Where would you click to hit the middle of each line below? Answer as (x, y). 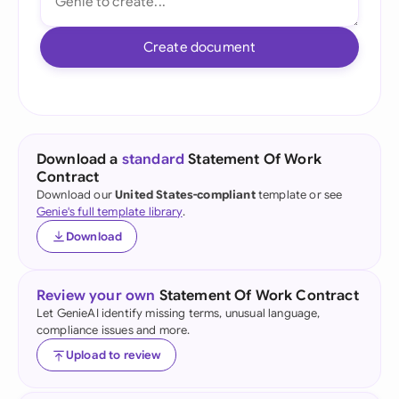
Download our (76, 195)
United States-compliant (185, 195)
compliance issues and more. (114, 330)
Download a (79, 159)
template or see (299, 195)
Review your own (96, 296)
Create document (199, 47)
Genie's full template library (110, 212)
